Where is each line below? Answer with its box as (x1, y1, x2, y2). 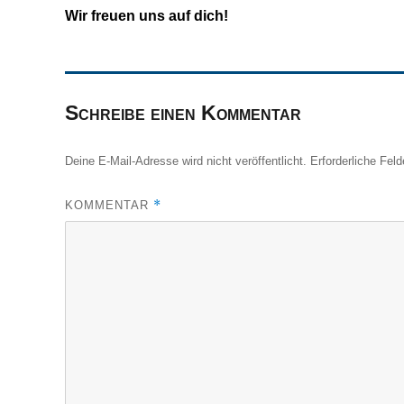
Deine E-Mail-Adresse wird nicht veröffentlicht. (65, 153, 307, 168)
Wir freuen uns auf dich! (65, 7, 228, 23)
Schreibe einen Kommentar (65, 100, 301, 124)
